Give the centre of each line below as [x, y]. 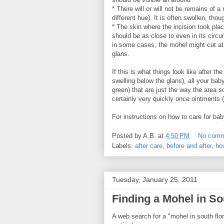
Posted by [127, 136]
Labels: [123, 146]
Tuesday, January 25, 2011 [155, 180]
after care [149, 146]
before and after [189, 146]
